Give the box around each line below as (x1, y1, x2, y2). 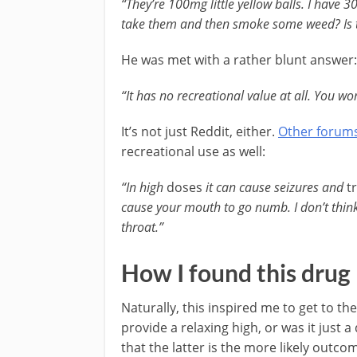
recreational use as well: (121, 142, 265, 160)
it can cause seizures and (202, 178, 347, 196)
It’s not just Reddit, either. (121, 122, 278, 140)
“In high (121, 178, 167, 196)
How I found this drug (121, 257, 351, 287)
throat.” (121, 218, 163, 236)
